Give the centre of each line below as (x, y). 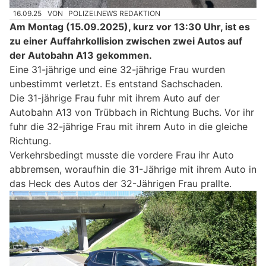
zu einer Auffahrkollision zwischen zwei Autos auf (126, 41)
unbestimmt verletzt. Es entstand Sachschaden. (116, 84)
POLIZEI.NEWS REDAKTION (115, 14)
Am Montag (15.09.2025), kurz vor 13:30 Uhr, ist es (130, 27)
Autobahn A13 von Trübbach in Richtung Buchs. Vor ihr (132, 113)
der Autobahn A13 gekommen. (81, 56)
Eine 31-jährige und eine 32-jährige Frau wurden (117, 70)
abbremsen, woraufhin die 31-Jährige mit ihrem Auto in (133, 170)
